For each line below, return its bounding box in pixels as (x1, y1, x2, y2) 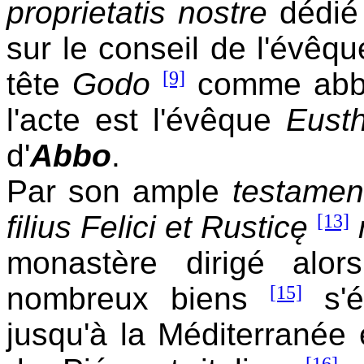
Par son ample (6, 173, 232, 209)
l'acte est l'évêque (6, 102, 287, 137)
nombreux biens (6, 280, 270, 316)
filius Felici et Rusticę (6, 209, 308, 245)
